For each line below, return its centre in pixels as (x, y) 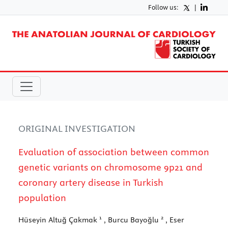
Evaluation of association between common (114, 152)
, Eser (174, 220)
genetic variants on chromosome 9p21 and (110, 167)
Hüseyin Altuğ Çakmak (59, 220)
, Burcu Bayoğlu (131, 220)
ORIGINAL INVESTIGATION (77, 128)
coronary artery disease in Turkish (91, 182)
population (42, 197)
